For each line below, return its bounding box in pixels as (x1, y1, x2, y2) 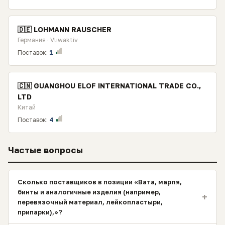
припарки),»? (18, 208, 62, 216)
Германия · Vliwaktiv (18, 36, 78, 44)
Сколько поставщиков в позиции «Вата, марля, (18, 178, 182, 186)
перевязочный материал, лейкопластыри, (18, 198, 163, 206)
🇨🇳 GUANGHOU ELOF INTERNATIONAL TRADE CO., (18, 81, 201, 90)
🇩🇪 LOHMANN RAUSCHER (18, 25, 111, 34)
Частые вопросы (8, 145, 83, 155)
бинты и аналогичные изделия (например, (18, 188, 161, 196)
